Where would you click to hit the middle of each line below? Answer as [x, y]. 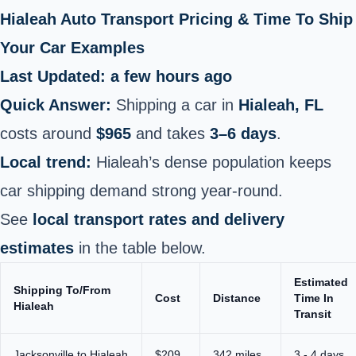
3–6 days [243, 133]
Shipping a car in [175, 104]
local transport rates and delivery [159, 219]
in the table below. [140, 248]
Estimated [321, 282]
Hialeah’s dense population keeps [211, 162]
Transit [313, 313]
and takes [170, 133]
